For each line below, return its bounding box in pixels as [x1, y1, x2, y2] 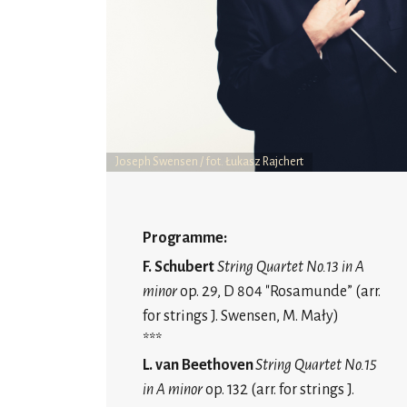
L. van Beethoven [143, 357, 253, 373]
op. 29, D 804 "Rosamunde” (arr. [180, 283, 381, 300]
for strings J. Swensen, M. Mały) [143, 308, 339, 324]
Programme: [143, 230, 227, 246]
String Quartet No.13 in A [217, 259, 364, 275]
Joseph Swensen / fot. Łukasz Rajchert [115, 155, 303, 168]
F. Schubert [143, 259, 214, 275]
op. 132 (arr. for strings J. [205, 382, 354, 398]
